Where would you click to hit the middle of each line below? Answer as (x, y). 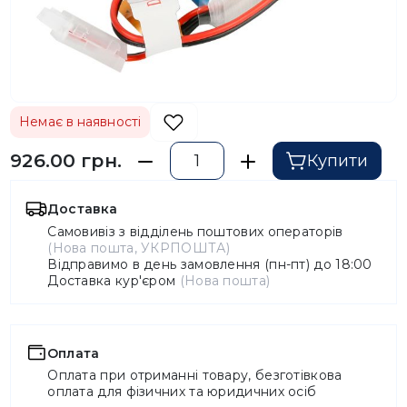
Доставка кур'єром (114, 280)
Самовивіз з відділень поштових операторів (195, 231)
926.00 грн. (66, 160)
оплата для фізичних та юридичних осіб (182, 392)
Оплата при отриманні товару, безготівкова (195, 376)
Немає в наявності (80, 122)
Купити (338, 160)
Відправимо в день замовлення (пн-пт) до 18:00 (210, 264)
